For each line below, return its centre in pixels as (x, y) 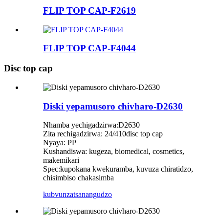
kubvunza (58, 195)
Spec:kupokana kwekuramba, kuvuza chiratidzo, (118, 169)
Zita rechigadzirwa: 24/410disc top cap (103, 134)
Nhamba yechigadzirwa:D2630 (91, 125)
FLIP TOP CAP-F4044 (89, 48)
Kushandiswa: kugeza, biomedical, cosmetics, (114, 152)
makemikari (61, 160)
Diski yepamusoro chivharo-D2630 (113, 106)
